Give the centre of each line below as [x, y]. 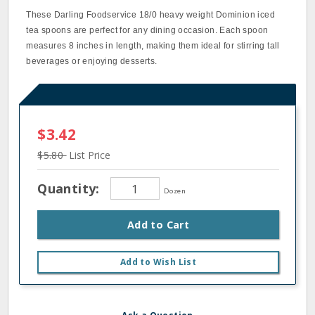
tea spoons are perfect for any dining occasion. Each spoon [147, 30]
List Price [89, 155]
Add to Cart [158, 225]
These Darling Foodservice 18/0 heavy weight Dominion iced [151, 15]
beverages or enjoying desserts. [92, 61]
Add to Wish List [158, 262]
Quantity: [71, 188]
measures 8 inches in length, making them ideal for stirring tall [153, 46]
